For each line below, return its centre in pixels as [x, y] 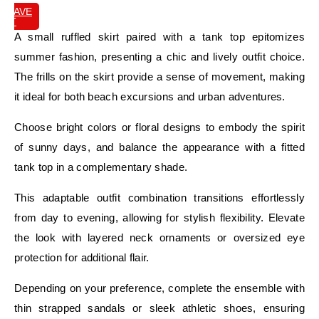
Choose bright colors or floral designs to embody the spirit [159, 127]
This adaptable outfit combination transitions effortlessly [159, 197]
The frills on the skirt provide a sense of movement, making [159, 76]
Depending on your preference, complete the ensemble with [159, 288]
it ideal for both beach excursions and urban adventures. [150, 96]
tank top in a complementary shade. [101, 167]
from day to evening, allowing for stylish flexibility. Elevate [159, 217]
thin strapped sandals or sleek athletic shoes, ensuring [159, 308]
